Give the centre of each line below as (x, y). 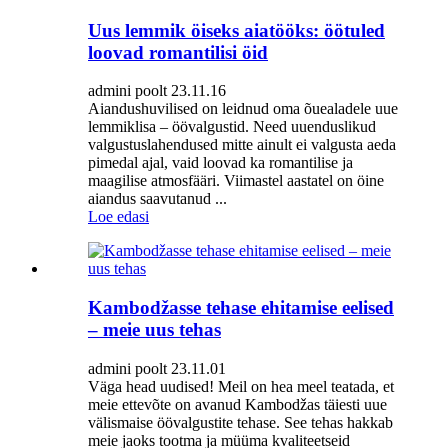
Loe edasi (118, 217)
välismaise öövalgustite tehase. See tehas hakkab (240, 422)
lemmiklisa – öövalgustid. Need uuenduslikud (232, 127)
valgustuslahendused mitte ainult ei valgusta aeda (242, 145)
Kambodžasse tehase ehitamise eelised (241, 308)
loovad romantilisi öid (178, 52)
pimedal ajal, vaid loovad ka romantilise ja (220, 163)
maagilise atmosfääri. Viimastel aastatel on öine (236, 181)
